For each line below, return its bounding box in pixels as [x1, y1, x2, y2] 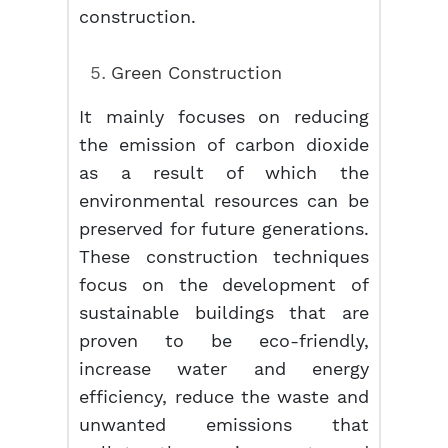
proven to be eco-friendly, [79, 330, 369, 351]
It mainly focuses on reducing [79, 106, 369, 127]
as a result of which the [79, 162, 369, 183]
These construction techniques [79, 246, 369, 267]
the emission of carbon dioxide [79, 134, 369, 155]
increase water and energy [79, 358, 369, 379]
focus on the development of [79, 274, 369, 295]
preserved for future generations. [79, 218, 369, 239]
